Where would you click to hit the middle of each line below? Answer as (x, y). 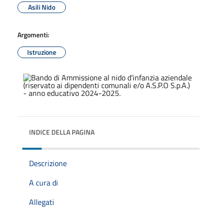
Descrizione (48, 163)
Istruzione (42, 52)
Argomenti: (33, 34)
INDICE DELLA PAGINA (62, 132)
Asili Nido (42, 7)
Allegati (42, 202)
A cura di (44, 182)
